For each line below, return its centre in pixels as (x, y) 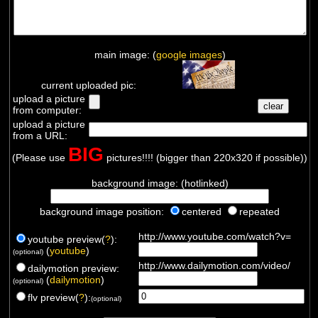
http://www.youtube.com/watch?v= (214, 236)
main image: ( (125, 54)
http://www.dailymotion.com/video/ (214, 265)
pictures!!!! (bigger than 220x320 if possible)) (205, 157)
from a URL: (40, 135)
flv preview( (53, 297)
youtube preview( (66, 239)
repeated (259, 211)
